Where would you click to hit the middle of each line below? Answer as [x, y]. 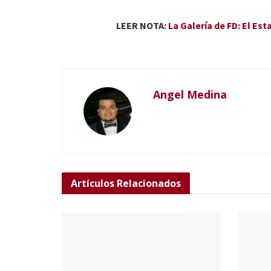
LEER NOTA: [142, 25]
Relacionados [148, 183]
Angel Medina [190, 94]
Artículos [93, 183]
